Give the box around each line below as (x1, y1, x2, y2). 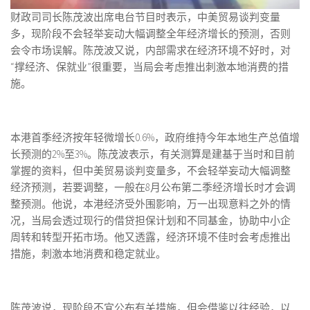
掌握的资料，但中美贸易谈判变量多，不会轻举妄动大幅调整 (10, 164, 291, 178)
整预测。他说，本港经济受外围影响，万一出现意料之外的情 (10, 197, 291, 211)
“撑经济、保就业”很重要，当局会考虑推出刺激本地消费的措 (10, 60, 289, 74)
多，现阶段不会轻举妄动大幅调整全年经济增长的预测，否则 (10, 27, 291, 41)
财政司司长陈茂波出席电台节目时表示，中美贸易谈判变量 (10, 10, 280, 24)
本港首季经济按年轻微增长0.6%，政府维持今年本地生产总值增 (10, 131, 300, 145)
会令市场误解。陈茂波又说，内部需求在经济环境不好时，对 (10, 44, 291, 57)
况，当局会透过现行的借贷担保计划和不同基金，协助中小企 (10, 214, 291, 228)
